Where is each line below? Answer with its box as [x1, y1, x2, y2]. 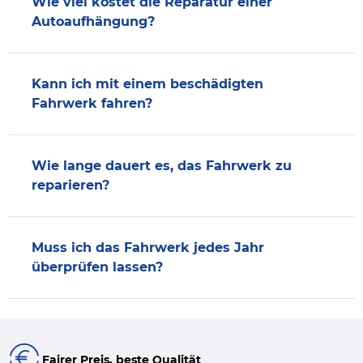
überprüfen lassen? [32, 258, 163, 275]
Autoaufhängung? [32, 13, 155, 29]
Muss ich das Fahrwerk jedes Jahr [32, 239, 264, 255]
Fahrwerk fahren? [32, 95, 152, 111]
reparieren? [32, 177, 109, 193]
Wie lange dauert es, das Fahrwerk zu [32, 157, 292, 173]
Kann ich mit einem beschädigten [32, 75, 263, 92]
